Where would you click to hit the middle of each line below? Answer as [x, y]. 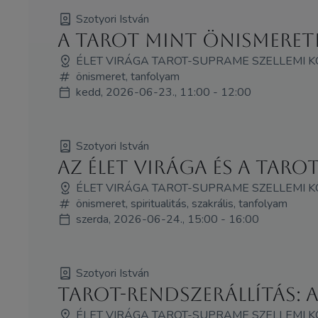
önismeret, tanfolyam [127, 77]
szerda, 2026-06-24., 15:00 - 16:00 [167, 220]
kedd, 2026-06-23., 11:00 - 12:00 [163, 93]
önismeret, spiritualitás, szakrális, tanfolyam [181, 204]
